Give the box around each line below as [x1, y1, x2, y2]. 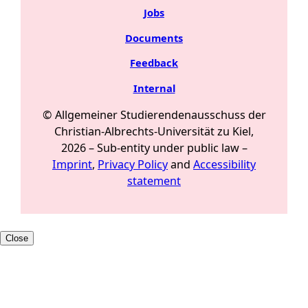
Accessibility [193, 157, 256, 173]
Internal [133, 80, 175, 95]
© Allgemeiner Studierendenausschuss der [42, 107, 266, 123]
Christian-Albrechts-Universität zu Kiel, [54, 124, 254, 140]
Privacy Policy [98, 157, 168, 173]
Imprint [52, 157, 92, 173]
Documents [125, 30, 183, 45]
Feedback [130, 56, 178, 70]
